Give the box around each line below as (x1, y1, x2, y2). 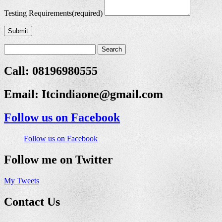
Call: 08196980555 (4, 64, 98, 78)
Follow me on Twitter (4, 153, 113, 166)
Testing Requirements (4, 9, 72, 18)
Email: (4, 88, 42, 101)
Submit (8, 27, 28, 35)
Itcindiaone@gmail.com (42, 88, 163, 101)
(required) (72, 9, 103, 18)
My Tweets (4, 176, 39, 185)
